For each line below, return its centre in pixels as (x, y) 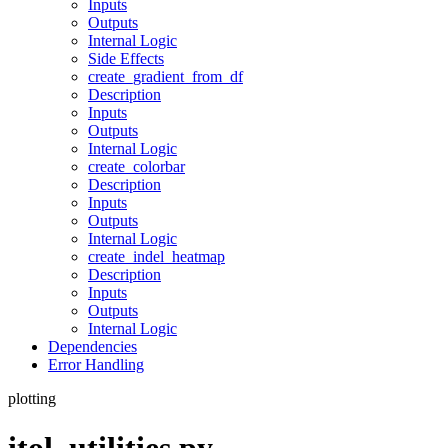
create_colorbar (136, 167)
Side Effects (126, 59)
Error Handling (96, 365)
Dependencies (92, 347)
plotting (32, 399)
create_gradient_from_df (165, 77)
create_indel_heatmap (156, 257)
